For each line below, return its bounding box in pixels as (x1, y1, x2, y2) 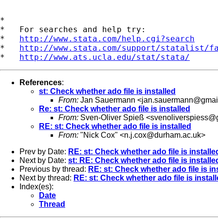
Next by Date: (19, 156, 68, 164)
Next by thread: (19, 173, 73, 182)
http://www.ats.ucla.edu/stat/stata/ (19, 52, 190, 62)
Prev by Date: (19, 147, 68, 156)
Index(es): (19, 182, 54, 191)
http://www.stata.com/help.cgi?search (19, 34, 195, 43)
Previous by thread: (19, 164, 88, 173)
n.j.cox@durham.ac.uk (124, 130, 201, 139)
